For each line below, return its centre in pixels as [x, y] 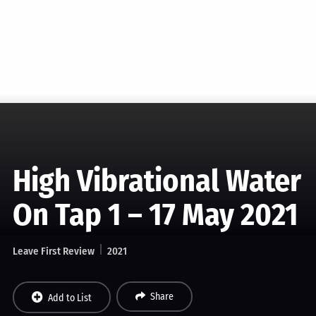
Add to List [69, 298]
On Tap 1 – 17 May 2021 [155, 215]
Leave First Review [53, 251]
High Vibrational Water [157, 181]
